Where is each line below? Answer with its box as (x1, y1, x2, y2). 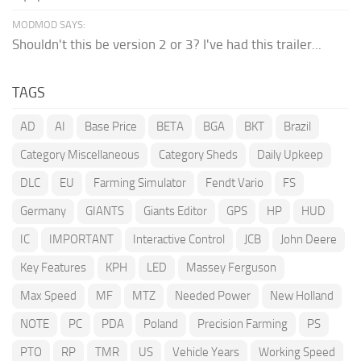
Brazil (284, 118, 311, 134)
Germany (20, 203, 66, 218)
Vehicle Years (172, 344, 239, 359)
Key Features (20, 259, 86, 275)
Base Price (85, 118, 137, 134)
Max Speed (20, 288, 77, 303)
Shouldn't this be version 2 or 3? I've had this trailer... (12, 35, 322, 52)
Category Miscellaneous (20, 147, 139, 162)
